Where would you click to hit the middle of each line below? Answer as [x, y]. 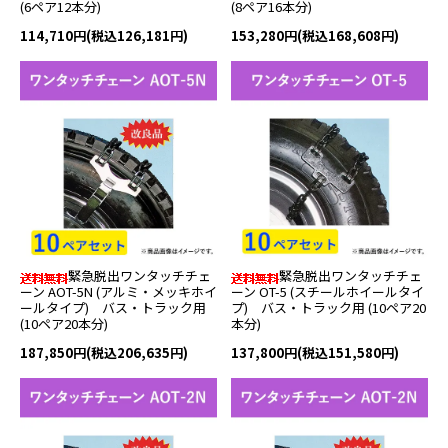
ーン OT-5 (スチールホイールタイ [327, 292]
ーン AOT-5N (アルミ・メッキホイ [118, 292]
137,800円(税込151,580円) [314, 353]
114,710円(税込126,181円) [104, 36]
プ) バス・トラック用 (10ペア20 [328, 308]
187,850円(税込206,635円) [104, 353]
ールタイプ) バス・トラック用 [113, 308]
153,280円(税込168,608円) [314, 36]
